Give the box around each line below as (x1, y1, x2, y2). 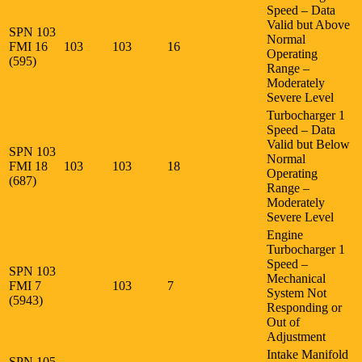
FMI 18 (9, 158, 51, 173)
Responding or (267, 300, 342, 314)
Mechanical (267, 271, 326, 285)
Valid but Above (267, 17, 350, 32)
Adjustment (267, 329, 326, 343)
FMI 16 (9, 39, 51, 53)
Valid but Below (267, 137, 350, 151)
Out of (267, 314, 300, 329)
